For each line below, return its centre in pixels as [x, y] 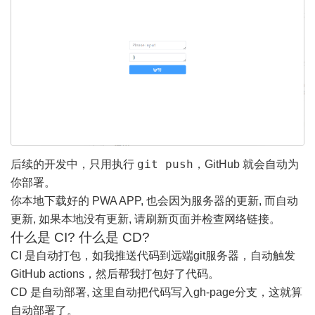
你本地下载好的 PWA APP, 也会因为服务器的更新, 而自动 [154, 200]
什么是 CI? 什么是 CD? [80, 237]
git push [165, 164]
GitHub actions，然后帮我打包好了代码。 [115, 274]
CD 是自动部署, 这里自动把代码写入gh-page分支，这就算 [156, 292]
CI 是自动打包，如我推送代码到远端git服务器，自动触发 [153, 255]
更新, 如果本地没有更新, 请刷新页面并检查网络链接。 [146, 219]
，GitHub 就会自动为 [246, 164]
